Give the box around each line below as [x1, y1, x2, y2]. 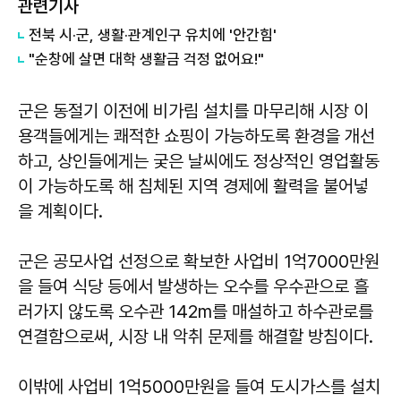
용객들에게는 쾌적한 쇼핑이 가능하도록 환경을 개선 [18, 125, 375, 148]
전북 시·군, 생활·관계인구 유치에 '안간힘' [29, 26, 277, 45]
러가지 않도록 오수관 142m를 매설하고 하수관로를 [18, 301, 373, 323]
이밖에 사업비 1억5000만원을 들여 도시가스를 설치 [18, 376, 380, 398]
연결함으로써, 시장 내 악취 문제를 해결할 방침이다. [18, 326, 373, 348]
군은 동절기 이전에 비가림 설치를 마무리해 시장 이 [18, 100, 369, 123]
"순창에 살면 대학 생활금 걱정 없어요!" [29, 50, 264, 69]
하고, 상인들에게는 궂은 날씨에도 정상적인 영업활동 [18, 150, 380, 173]
